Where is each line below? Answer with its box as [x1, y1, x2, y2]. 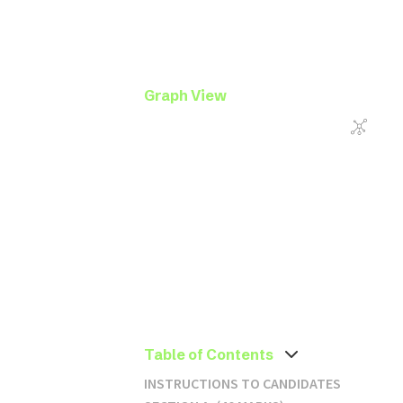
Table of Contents [144, 345, 273, 363]
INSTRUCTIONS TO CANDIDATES [144, 374, 341, 392]
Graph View [144, 86, 227, 104]
